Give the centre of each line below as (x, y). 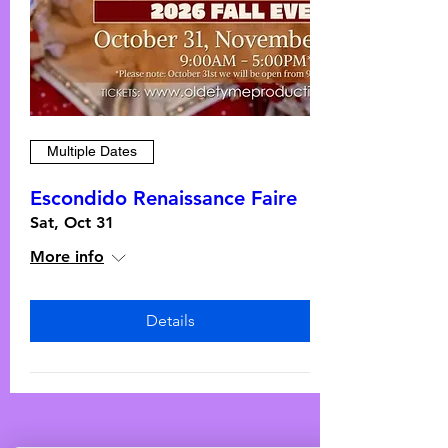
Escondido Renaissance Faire (163, 197)
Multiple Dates (92, 151)
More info (67, 256)
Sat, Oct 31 (72, 222)
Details (170, 320)
